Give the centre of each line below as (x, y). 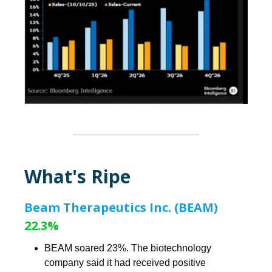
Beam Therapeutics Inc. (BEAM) (121, 208)
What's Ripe (77, 177)
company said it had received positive (125, 263)
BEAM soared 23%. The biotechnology (128, 248)
